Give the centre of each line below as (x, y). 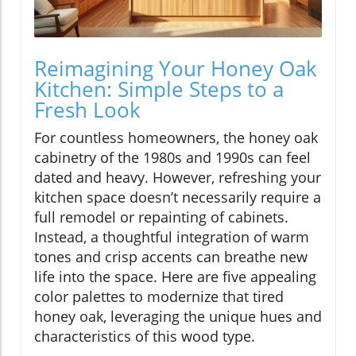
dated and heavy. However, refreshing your (178, 177)
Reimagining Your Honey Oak (176, 68)
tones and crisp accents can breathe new (171, 256)
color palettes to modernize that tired (159, 296)
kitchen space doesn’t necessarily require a (178, 197)
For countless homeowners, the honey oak (176, 137)
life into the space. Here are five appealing (175, 276)
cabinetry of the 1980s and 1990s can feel (172, 157)
